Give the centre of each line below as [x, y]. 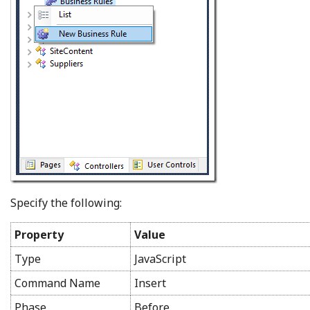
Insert [150, 283]
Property [39, 234]
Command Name [57, 283]
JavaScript [160, 258]
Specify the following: [66, 202]
